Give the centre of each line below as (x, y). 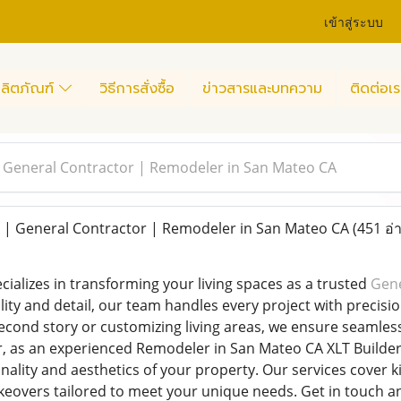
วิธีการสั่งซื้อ (137, 88)
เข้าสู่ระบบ (354, 21)
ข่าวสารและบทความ (262, 88)
